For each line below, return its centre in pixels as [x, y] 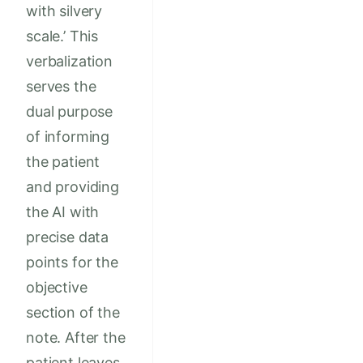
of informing [68, 137]
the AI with [63, 212]
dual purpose [70, 112]
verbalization [69, 62]
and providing [73, 187]
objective [57, 288]
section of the [73, 313]
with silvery [64, 11]
